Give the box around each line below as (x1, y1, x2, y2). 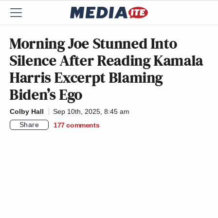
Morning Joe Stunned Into (10, 33, 178, 54)
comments (66, 121, 100, 129)
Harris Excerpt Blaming (10, 67, 163, 88)
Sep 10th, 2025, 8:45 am (53, 108, 129, 115)
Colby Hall (10, 108, 44, 115)
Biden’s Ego (10, 84, 83, 105)
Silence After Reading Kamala (10, 50, 203, 71)
